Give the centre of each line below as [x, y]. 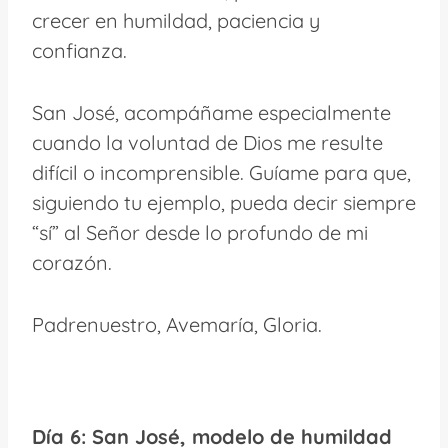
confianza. [79, 50]
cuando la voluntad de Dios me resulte [207, 142]
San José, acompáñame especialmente [211, 112]
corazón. [72, 262]
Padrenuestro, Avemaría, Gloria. [177, 324]
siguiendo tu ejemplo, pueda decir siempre [224, 202]
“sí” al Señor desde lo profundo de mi [200, 232]
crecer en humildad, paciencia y [176, 20]
